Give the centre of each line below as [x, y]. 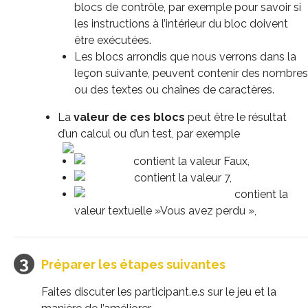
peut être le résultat [236, 117]
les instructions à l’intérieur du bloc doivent [181, 23]
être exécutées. [113, 40]
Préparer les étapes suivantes [133, 264]
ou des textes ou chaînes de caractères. [174, 89]
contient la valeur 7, [183, 177]
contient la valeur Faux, [191, 161]
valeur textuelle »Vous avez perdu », [165, 210]
